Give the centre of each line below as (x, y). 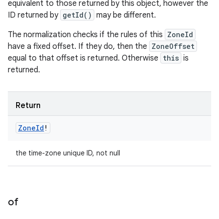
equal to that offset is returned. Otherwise (84, 58)
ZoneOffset (173, 46)
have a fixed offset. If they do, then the (78, 46)
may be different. (125, 15)
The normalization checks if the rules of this (86, 35)
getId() (77, 15)
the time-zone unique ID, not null (68, 153)
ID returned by (34, 15)
